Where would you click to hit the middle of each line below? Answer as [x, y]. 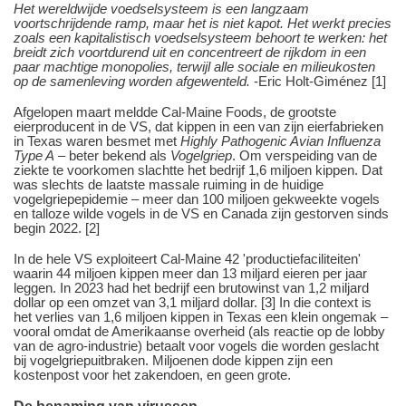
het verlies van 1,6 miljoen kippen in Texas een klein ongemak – [201, 316]
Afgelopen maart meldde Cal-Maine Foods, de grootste [175, 111]
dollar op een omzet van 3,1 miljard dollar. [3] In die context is [193, 302]
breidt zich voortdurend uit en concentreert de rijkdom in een [190, 52]
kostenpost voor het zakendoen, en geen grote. [152, 374]
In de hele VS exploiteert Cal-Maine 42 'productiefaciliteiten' [187, 258]
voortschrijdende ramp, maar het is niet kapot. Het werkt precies [203, 23]
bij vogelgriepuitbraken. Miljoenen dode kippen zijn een [173, 360]
